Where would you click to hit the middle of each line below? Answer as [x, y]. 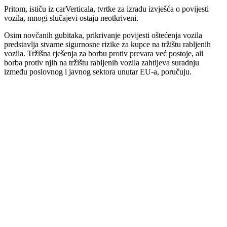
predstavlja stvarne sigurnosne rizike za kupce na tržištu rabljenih [107, 44]
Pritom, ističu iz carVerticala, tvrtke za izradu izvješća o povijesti [106, 9]
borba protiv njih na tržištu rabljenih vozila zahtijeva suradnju [102, 62]
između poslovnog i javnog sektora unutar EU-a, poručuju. [98, 71]
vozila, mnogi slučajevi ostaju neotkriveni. [71, 18]
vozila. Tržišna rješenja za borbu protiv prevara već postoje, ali [104, 53]
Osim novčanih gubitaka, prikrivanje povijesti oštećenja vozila [103, 35]
